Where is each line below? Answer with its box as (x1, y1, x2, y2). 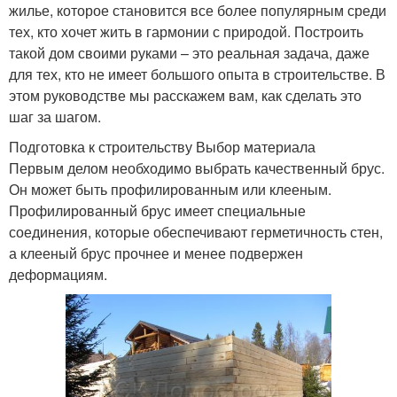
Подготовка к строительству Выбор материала (9, 136, 315, 158)
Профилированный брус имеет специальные (9, 200, 306, 222)
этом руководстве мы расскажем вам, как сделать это (9, 85, 362, 106)
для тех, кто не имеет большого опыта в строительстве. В (9, 64, 385, 85)
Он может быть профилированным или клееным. (9, 179, 331, 200)
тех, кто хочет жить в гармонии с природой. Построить (9, 21, 363, 43)
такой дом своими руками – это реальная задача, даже (9, 43, 370, 64)
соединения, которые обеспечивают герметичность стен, (9, 222, 383, 243)
